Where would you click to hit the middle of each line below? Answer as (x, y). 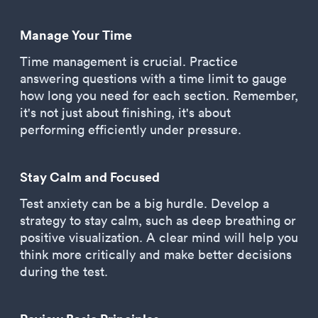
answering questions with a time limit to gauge (153, 78)
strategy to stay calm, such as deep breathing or (158, 220)
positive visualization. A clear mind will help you (159, 237)
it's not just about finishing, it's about (125, 113)
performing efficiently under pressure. (131, 130)
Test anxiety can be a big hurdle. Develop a (144, 203)
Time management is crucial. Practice (129, 61)
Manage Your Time (76, 35)
